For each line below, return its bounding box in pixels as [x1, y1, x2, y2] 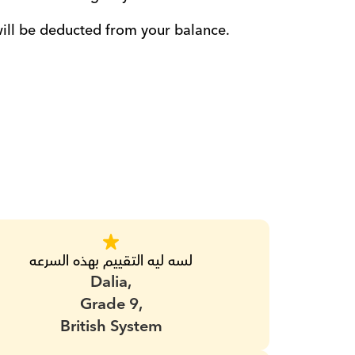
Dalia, [90, 269, 132, 296]
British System [59, 313, 162, 340]
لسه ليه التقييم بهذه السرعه [29, 249, 193, 273]
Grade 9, [79, 291, 143, 318]
